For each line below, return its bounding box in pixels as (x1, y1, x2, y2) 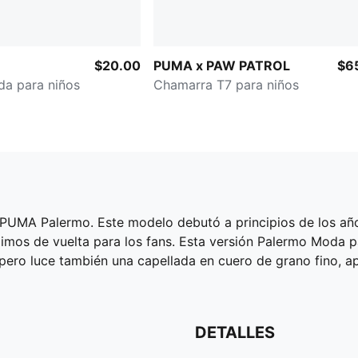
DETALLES (195, 322, 275, 342)
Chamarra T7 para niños (153, 76, 299, 93)
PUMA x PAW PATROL (153, 57, 290, 74)
